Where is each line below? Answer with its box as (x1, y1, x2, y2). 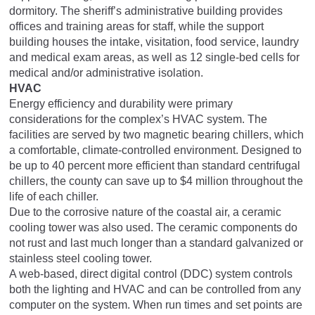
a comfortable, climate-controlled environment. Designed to (9, 143, 302, 156)
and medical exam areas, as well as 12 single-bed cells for (9, 51, 300, 63)
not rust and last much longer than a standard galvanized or (9, 236, 303, 249)
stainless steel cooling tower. (9, 252, 152, 264)
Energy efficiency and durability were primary (9, 97, 233, 110)
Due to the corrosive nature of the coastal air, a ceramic (9, 205, 281, 218)
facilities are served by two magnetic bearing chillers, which (9, 128, 304, 141)
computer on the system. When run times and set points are (9, 298, 302, 311)
